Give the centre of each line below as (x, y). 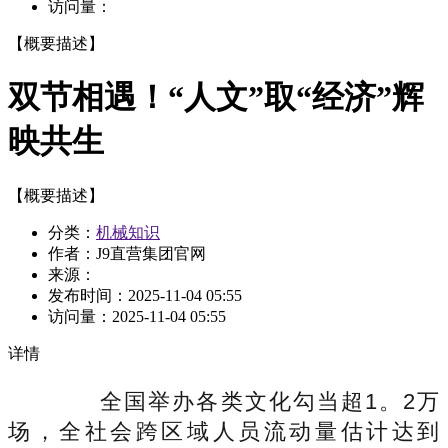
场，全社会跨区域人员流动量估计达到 (224, 431)
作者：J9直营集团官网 (127, 253)
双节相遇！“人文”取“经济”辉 (216, 97)
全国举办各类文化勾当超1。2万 (246, 401)
